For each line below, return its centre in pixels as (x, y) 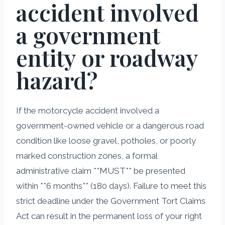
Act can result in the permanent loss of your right (109, 216)
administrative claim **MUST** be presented (101, 171)
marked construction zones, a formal (87, 155)
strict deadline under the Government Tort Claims (111, 201)
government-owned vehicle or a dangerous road (110, 125)
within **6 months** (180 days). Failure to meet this (111, 186)
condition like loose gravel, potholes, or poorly (106, 140)
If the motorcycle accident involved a (88, 110)
